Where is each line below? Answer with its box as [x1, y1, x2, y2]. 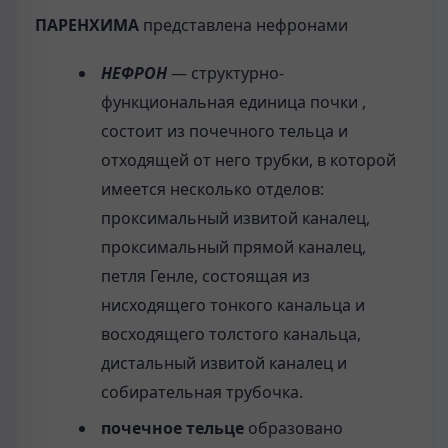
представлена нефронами [139, 13, 348, 36]
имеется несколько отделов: [101, 178, 325, 201]
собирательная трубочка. [101, 381, 304, 404]
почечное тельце [101, 417, 245, 440]
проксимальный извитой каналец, [101, 207, 371, 230]
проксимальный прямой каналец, [101, 236, 367, 259]
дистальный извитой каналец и [101, 352, 348, 375]
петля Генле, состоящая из [101, 265, 311, 288]
